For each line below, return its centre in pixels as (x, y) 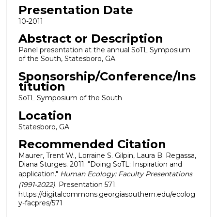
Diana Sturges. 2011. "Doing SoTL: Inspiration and (100, 164)
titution (42, 86)
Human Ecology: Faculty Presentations (126, 174)
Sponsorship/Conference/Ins (107, 76)
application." (39, 174)
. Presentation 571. (86, 185)
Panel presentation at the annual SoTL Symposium (104, 50)
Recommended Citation (92, 144)
